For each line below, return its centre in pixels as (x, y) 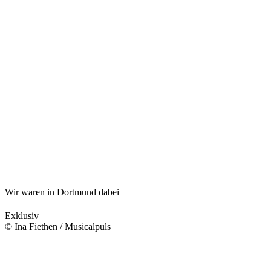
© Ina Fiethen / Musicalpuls (58, 226)
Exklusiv (22, 215)
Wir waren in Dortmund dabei (62, 192)
